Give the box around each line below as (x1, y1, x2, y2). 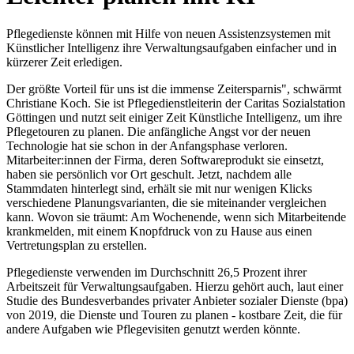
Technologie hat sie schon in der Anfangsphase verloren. (6, 139, 288, 153)
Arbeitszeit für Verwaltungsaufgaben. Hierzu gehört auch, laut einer (6, 280, 343, 294)
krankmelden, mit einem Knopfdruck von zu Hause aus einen (6, 224, 312, 239)
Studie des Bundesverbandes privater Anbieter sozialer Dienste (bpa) (6, 294, 348, 308)
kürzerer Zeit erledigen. (6, 55, 122, 70)
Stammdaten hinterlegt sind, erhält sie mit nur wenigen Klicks (6, 182, 312, 196)
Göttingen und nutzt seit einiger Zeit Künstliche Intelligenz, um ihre (6, 111, 342, 125)
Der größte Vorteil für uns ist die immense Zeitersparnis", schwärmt (6, 82, 341, 96)
